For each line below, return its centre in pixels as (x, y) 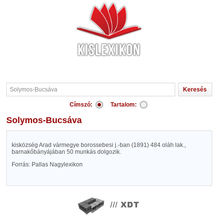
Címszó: (81, 105)
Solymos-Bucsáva (47, 120)
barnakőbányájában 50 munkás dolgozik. (66, 152)
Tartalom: (124, 105)
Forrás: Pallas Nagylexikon (47, 164)
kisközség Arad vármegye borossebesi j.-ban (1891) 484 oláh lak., (99, 145)
